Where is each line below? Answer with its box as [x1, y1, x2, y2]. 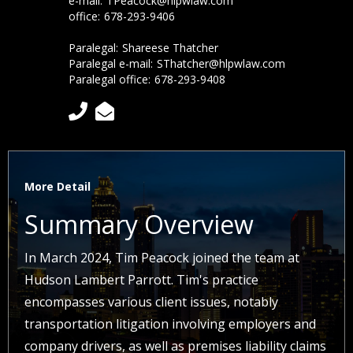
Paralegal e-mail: [68, 56, 153, 71]
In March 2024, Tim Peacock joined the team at [24, 249, 299, 266]
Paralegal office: [68, 72, 150, 87]
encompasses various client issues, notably [24, 293, 278, 310]
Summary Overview [24, 207, 254, 241]
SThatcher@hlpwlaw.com [156, 56, 285, 71]
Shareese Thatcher [121, 40, 218, 55]
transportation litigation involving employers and [24, 315, 316, 333]
